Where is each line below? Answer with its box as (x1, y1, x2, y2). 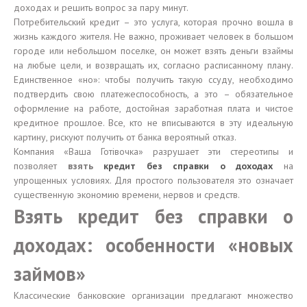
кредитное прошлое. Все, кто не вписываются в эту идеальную (14, 116, 293, 129)
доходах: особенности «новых (14, 232, 293, 258)
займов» (14, 261, 86, 286)
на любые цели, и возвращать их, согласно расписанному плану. (14, 59, 293, 71)
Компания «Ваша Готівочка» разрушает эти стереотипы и (14, 145, 293, 158)
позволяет (14, 160, 68, 172)
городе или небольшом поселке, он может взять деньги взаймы (14, 45, 293, 57)
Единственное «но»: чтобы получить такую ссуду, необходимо (14, 73, 293, 86)
